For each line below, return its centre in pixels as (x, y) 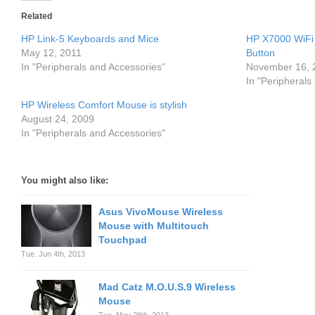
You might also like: (65, 180)
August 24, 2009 (58, 119)
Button (261, 53)
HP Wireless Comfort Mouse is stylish (104, 105)
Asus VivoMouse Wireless (161, 212)
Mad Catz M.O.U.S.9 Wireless (167, 287)
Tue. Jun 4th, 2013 (53, 254)
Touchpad (123, 240)
